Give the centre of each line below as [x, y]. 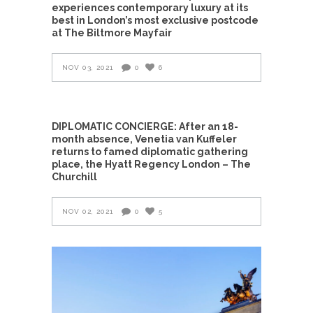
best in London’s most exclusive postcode [155, 20]
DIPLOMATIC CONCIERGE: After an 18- [145, 126]
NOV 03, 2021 [88, 67]
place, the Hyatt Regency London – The [151, 164]
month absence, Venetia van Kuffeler [144, 139]
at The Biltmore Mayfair [112, 32]
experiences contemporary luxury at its [150, 7]
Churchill [74, 176]
